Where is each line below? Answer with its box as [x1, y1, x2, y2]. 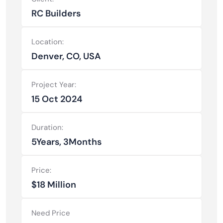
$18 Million [31, 179, 76, 191]
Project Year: [31, 80, 76, 90]
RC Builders [31, 7, 81, 20]
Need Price [31, 208, 70, 219]
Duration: [31, 122, 63, 133]
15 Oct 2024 [31, 93, 82, 106]
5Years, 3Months [31, 136, 102, 148]
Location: [31, 37, 64, 47]
